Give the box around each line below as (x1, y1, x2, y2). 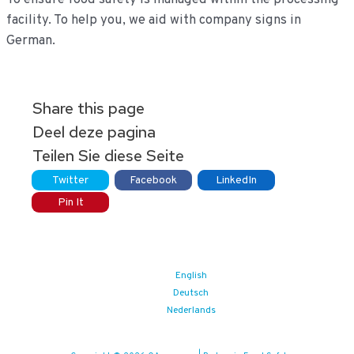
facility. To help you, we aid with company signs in (6, 12, 301, 28)
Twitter (52, 174, 89, 187)
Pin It (57, 196, 84, 209)
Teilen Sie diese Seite (32, 145, 185, 166)
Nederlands (166, 304, 216, 317)
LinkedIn (216, 174, 258, 187)
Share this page (32, 98, 145, 119)
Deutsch (173, 287, 209, 299)
